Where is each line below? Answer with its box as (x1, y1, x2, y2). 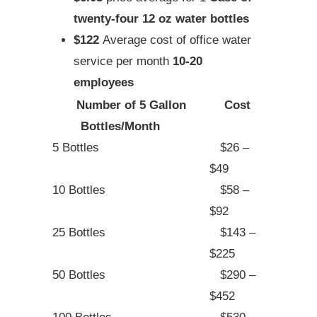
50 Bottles (52, 267, 105, 282)
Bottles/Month (81, 119, 181, 133)
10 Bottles (52, 183, 105, 197)
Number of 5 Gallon (76, 98, 186, 112)
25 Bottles (52, 225, 105, 239)
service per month (74, 54, 169, 68)
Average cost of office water (103, 33, 251, 47)
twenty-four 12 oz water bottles (74, 11, 249, 25)
